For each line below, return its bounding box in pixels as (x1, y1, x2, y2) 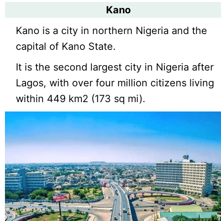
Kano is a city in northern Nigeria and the (16, 25, 208, 37)
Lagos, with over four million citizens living (16, 77, 215, 89)
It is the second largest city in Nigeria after (16, 61, 214, 73)
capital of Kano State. (16, 40, 116, 52)
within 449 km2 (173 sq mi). (16, 93, 146, 105)
